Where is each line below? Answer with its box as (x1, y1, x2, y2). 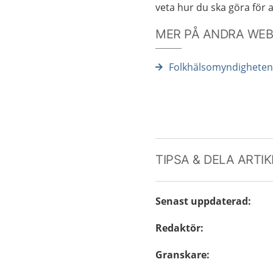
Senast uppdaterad (155, 194, 249, 208)
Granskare (155, 248, 207, 261)
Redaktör (155, 221, 201, 235)
